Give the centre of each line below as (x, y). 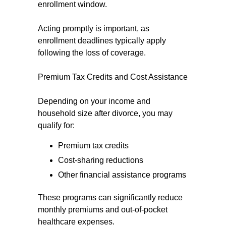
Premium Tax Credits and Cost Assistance (113, 77)
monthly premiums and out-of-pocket (103, 210)
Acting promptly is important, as (94, 29)
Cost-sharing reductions (101, 160)
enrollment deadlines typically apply (102, 41)
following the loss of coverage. (92, 53)
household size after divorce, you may (105, 113)
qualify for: (56, 125)
